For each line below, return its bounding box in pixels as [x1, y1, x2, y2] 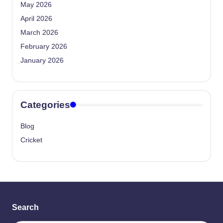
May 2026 [20, 1, 52, 9]
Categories [20, 100, 70, 111]
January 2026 [20, 57, 64, 65]
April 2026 [20, 15, 52, 23]
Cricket [20, 136, 42, 144]
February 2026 [20, 43, 67, 51]
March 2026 [20, 29, 58, 37]
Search [12, 203, 39, 212]
